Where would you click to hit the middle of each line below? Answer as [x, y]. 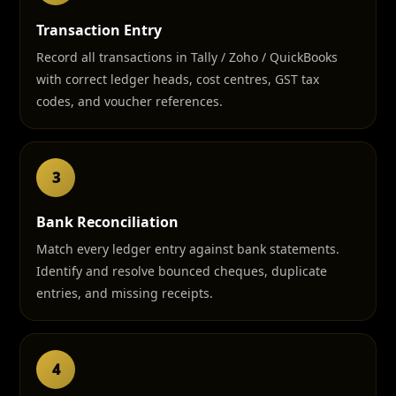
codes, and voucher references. [129, 101]
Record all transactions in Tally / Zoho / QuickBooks [187, 57]
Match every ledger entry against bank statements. [188, 249]
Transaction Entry [99, 30]
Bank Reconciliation [107, 222]
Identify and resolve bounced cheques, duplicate [182, 271]
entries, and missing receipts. [125, 293]
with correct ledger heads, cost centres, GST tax [178, 79]
